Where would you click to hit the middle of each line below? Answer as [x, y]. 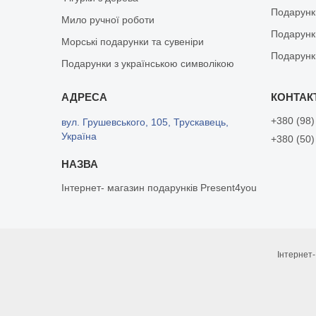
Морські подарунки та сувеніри [133, 41]
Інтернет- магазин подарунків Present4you [159, 187]
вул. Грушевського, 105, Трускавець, [145, 122]
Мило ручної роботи [108, 19]
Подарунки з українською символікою [148, 63]
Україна [79, 136]
